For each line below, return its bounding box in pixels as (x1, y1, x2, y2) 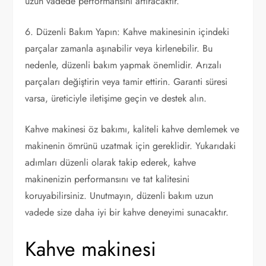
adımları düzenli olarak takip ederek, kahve (25, 155, 197, 169)
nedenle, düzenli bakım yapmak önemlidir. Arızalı (25, 58, 222, 72)
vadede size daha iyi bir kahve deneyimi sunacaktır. (25, 205, 229, 219)
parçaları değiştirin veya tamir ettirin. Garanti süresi (25, 74, 228, 88)
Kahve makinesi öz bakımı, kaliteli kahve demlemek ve (25, 122, 240, 136)
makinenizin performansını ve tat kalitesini (25, 172, 190, 186)
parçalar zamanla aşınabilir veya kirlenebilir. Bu (25, 41, 213, 55)
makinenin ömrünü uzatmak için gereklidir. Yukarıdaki (25, 138, 236, 153)
